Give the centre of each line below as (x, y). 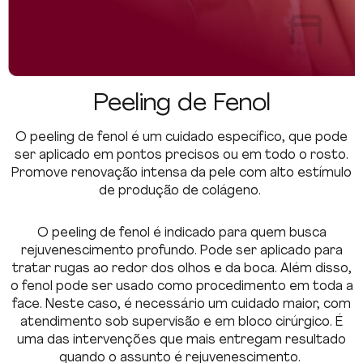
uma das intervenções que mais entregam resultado (181, 341)
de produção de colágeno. (181, 192)
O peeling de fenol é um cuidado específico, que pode (181, 138)
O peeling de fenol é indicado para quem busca (181, 234)
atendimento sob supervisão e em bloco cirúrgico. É (181, 323)
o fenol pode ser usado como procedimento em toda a (181, 287)
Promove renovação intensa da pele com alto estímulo (181, 174)
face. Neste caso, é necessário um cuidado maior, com (181, 305)
